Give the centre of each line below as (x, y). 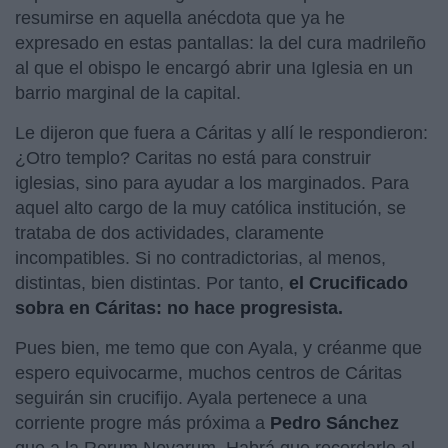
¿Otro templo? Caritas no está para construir (193, 157)
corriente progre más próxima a (142, 422)
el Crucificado (346, 282)
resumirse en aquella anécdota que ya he (180, 17)
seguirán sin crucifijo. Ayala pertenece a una (191, 397)
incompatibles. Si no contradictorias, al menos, (200, 257)
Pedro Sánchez (334, 422)
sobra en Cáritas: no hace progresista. (179, 307)
